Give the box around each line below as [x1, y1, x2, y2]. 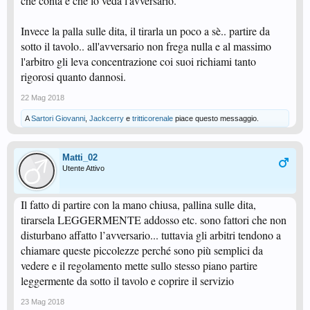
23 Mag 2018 [21, 297, 64, 306]
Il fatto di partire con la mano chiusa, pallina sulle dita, [21, 197, 256, 212]
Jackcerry [89, 113, 124, 122]
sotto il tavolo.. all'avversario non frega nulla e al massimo [21, 38, 271, 53]
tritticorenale [132, 113, 173, 122]
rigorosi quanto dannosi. [21, 69, 126, 84]
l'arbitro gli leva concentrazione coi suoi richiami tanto [21, 53, 256, 69]
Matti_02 [62, 152, 98, 163]
